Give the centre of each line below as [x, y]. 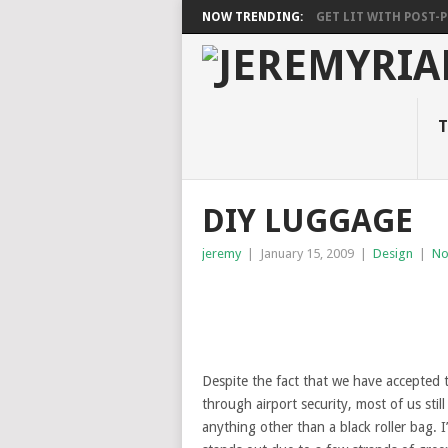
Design [393, 253]
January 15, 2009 [307, 253]
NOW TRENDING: [252, 17]
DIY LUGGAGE [307, 221]
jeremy [221, 253]
